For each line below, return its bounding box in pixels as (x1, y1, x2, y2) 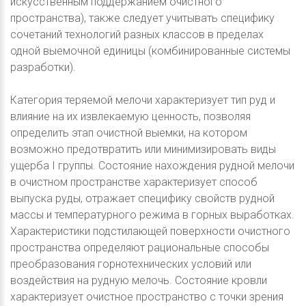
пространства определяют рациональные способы (10, 241, 269, 255)
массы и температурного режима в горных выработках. (10, 208, 294, 222)
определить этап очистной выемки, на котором (10, 126, 247, 140)
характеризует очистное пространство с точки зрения (10, 290, 283, 304)
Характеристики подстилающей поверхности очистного (10, 225, 290, 238)
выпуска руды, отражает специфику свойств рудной (10, 192, 275, 206)
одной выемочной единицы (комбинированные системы (10, 44, 290, 58)
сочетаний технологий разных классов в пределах (10, 28, 264, 42)
